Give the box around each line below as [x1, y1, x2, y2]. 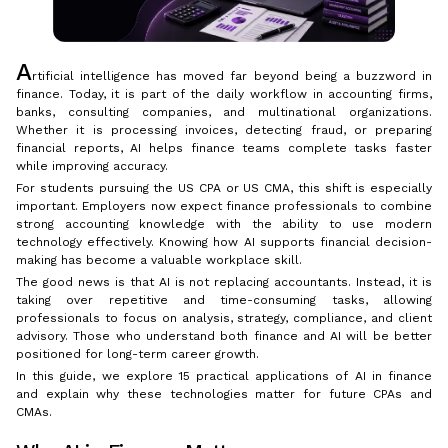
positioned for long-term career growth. [16, 347, 259, 362]
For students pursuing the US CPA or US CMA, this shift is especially [16, 181, 432, 196]
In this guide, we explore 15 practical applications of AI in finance [16, 369, 432, 384]
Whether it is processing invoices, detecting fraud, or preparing [16, 123, 432, 138]
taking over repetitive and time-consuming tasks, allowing [16, 293, 432, 308]
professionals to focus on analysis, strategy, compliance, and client [16, 311, 432, 326]
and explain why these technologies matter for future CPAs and [16, 387, 432, 402]
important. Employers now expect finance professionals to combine [16, 199, 432, 214]
